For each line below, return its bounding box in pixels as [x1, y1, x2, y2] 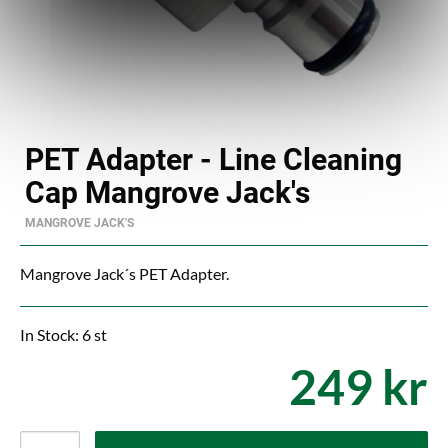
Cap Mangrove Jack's [25, 175, 310, 210]
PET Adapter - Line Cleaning [25, 142, 402, 177]
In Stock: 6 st [20, 325, 107, 344]
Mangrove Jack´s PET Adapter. [20, 264, 229, 283]
